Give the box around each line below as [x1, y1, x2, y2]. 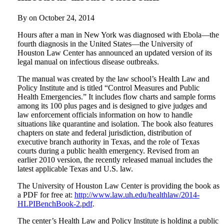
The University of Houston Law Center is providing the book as [17, 181, 219, 190]
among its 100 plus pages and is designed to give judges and [17, 101, 207, 110]
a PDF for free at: [17, 190, 74, 199]
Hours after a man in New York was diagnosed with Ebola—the [17, 30, 219, 39]
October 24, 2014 [38, 13, 94, 22]
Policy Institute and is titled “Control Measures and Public [17, 83, 199, 92]
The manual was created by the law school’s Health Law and [17, 74, 209, 83]
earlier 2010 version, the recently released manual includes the [17, 155, 212, 164]
